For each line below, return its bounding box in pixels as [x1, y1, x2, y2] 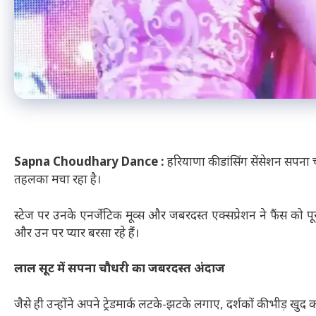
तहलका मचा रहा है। [14, 173, 101, 189]
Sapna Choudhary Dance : [14, 155, 164, 171]
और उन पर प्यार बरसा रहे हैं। [14, 226, 139, 242]
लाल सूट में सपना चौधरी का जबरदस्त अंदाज [14, 262, 225, 278]
